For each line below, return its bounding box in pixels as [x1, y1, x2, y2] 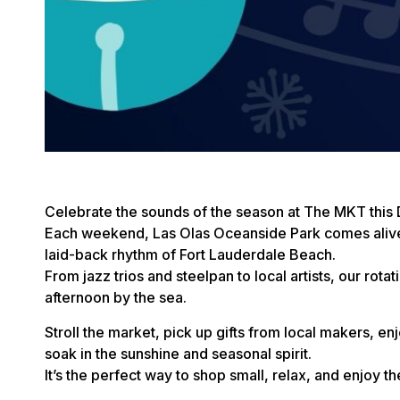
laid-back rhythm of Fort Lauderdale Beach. [45, 246, 336, 263]
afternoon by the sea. [45, 288, 187, 306]
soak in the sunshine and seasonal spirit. [45, 345, 312, 362]
